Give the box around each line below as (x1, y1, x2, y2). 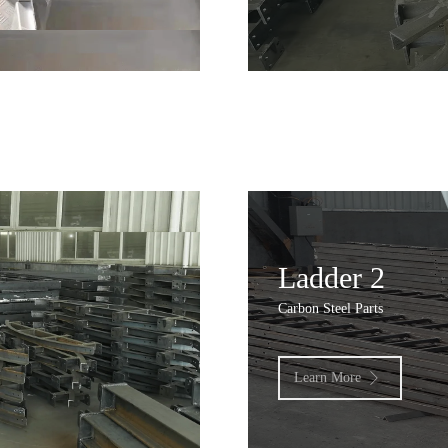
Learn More (294, 370, 362, 386)
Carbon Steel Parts (278, 301, 383, 317)
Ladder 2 (278, 261, 385, 295)
